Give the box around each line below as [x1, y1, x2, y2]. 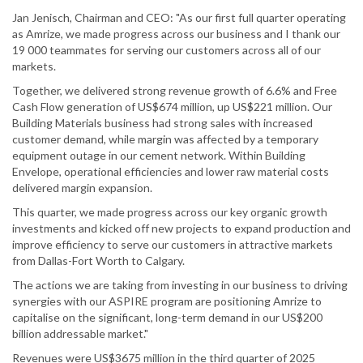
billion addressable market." [12, 327, 148, 341]
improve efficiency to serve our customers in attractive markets [12, 237, 333, 252]
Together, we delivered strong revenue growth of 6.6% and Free [12, 83, 337, 98]
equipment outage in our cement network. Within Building [12, 148, 305, 163]
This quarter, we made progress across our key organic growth [12, 205, 327, 220]
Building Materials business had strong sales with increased [12, 116, 313, 130]
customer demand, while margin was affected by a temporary [12, 132, 318, 147]
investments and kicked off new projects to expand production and [12, 221, 351, 236]
